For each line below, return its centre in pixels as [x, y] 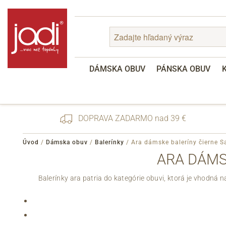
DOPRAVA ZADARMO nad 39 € [131, 118]
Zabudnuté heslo [108, 166]
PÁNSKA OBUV [184, 69]
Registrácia [100, 179]
